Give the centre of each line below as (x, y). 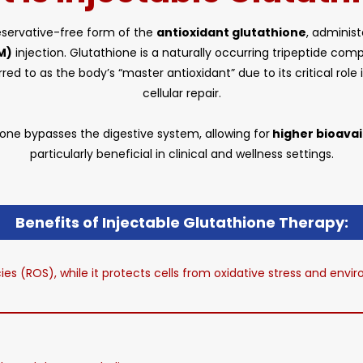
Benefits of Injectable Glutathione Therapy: (181, 222)
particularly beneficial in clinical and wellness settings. (181, 154)
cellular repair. (181, 93)
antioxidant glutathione (231, 32)
